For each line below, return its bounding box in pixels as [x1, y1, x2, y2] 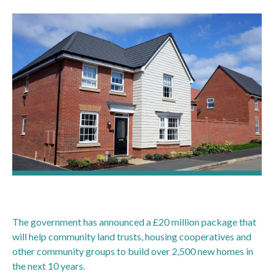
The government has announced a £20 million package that [12, 215, 256, 228]
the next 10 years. [12, 259, 85, 272]
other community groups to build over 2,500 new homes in [12, 245, 253, 257]
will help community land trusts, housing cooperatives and [12, 230, 251, 242]
